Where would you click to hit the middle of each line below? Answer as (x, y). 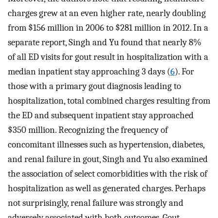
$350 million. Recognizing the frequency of (88, 130)
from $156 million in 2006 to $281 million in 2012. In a (108, 27)
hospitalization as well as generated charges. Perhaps (107, 188)
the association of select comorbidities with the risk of (108, 173)
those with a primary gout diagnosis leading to (94, 86)
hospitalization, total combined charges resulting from (109, 100)
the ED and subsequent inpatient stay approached (101, 115)
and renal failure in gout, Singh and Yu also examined (108, 159)
